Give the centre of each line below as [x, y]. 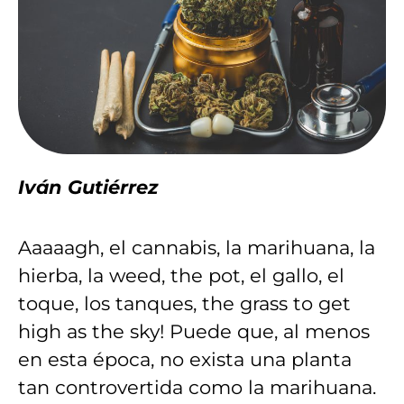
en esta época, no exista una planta [185, 360]
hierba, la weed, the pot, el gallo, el [181, 276]
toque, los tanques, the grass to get [184, 304]
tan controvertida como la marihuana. [197, 388]
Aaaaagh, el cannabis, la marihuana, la [197, 248]
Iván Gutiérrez [88, 187]
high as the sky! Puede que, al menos [194, 332]
